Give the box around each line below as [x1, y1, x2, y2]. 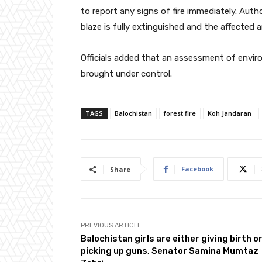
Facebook [181, 164, 213, 173]
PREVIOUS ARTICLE [81, 221, 142, 229]
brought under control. [81, 68, 172, 79]
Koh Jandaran [208, 108, 251, 118]
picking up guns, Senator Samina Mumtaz [81, 245, 258, 256]
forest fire [164, 108, 196, 118]
